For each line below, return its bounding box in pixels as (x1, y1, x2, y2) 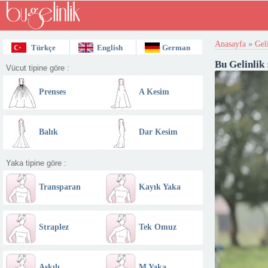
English (97, 43, 123, 52)
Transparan (39, 182, 81, 191)
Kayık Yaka (138, 182, 181, 191)
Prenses (39, 87, 66, 96)
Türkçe (31, 43, 56, 52)
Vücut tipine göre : (6, 63, 69, 72)
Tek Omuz (138, 223, 176, 232)
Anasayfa (214, 39, 246, 48)
